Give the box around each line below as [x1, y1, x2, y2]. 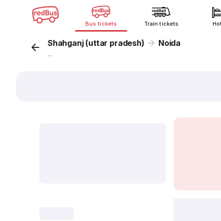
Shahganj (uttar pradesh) [47, 38, 145, 48]
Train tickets [144, 20, 179, 27]
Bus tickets [85, 20, 117, 27]
